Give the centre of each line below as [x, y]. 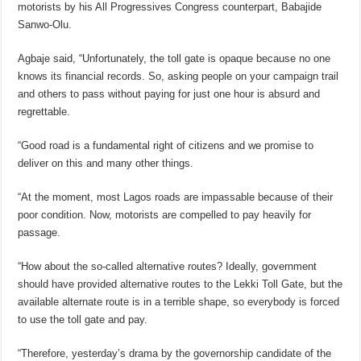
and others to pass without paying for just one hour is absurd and [169, 94]
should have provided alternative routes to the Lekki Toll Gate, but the [180, 284]
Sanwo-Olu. [45, 25]
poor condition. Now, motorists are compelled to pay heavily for [165, 215]
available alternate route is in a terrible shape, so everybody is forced [179, 302]
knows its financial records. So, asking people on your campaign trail [178, 77]
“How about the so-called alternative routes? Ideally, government [168, 267]
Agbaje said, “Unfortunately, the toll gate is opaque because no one [174, 59]
